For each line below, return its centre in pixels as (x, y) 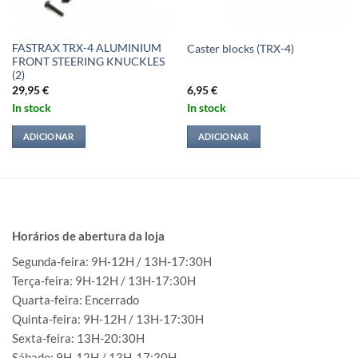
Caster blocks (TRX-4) (240, 48)
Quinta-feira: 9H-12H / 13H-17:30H (108, 318)
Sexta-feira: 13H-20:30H (78, 338)
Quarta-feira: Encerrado (76, 299)
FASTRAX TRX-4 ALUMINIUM (86, 48)
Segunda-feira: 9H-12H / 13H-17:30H (112, 261)
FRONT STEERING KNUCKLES (88, 62)
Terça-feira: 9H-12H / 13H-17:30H (104, 280)
